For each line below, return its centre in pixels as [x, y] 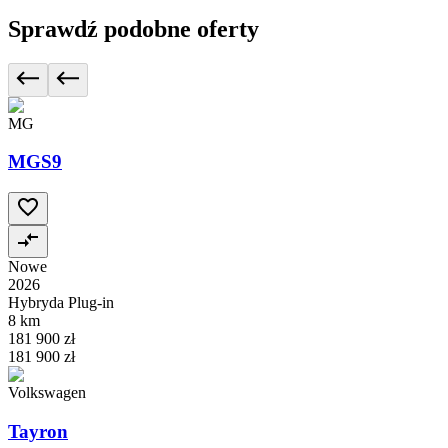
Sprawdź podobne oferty [133, 28]
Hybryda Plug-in [61, 302]
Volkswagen [47, 392]
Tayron [38, 431]
